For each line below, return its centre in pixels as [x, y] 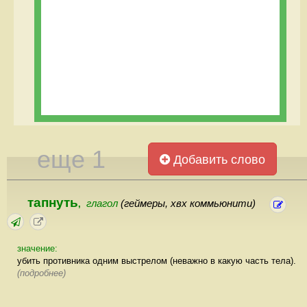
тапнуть [53, 202]
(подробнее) [41, 273]
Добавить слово [218, 159]
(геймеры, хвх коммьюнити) [188, 203]
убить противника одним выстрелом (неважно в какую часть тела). [157, 260]
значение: [37, 248]
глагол [103, 203]
